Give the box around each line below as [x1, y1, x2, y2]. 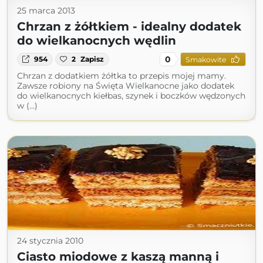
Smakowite [185, 55, 226, 64]
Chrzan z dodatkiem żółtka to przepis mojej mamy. [17, 70, 226, 81]
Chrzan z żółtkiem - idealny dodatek [17, 19, 241, 33]
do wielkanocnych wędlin [17, 33, 176, 48]
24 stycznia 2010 [17, 235, 83, 246]
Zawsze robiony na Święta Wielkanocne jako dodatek [17, 80, 234, 91]
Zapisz [80, 55, 104, 63]
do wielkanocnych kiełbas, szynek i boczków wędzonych [17, 90, 245, 101]
